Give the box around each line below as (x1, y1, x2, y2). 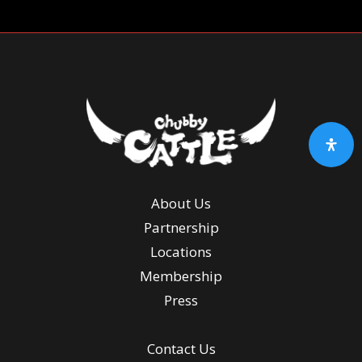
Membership (140, 267, 222, 286)
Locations (150, 242, 212, 262)
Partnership (143, 218, 219, 238)
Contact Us (146, 339, 216, 359)
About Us (151, 194, 211, 213)
